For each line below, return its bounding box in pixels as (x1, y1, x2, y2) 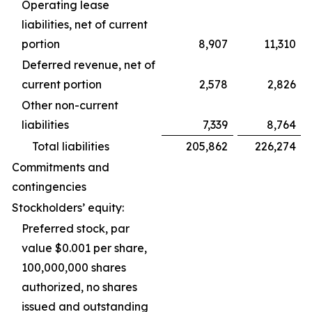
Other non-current (22, 98, 118, 112)
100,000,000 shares (22, 260, 126, 274)
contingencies (12, 180, 86, 194)
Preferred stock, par (22, 221, 130, 235)
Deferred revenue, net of (22, 58, 155, 72)
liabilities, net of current (22, 17, 148, 31)
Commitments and (12, 160, 109, 174)
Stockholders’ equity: (12, 201, 124, 214)
